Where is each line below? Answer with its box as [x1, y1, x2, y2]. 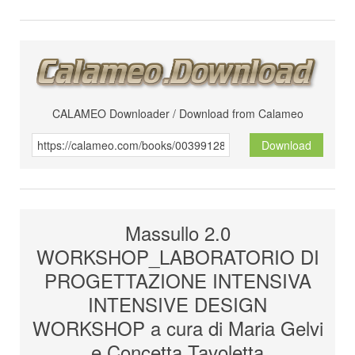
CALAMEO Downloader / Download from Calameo [52, 105, 303, 122]
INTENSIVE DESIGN [88, 290, 267, 319]
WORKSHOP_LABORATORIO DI [36, 242, 319, 271]
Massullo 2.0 [124, 219, 231, 247]
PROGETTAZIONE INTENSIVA [44, 266, 311, 295]
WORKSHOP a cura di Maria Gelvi [32, 314, 323, 342]
